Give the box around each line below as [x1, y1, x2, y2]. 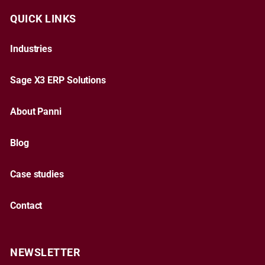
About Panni [10, 106, 62, 117]
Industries [10, 43, 52, 54]
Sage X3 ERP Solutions [10, 75, 106, 86]
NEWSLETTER [10, 245, 81, 258]
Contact [10, 200, 43, 211]
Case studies [10, 169, 64, 180]
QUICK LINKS [10, 12, 76, 25]
